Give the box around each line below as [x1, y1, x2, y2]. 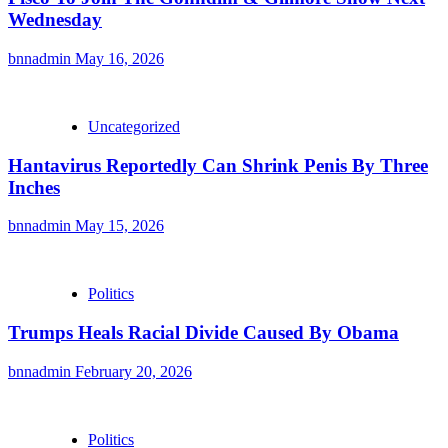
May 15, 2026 [75, 217, 164, 235]
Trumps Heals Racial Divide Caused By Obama [8, 322, 399, 344]
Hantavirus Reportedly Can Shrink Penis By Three [8, 154, 428, 176]
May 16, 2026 [75, 49, 164, 67]
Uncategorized [88, 117, 180, 135]
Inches [8, 176, 60, 198]
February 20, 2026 [75, 362, 192, 380]
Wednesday [8, 9, 102, 31]
